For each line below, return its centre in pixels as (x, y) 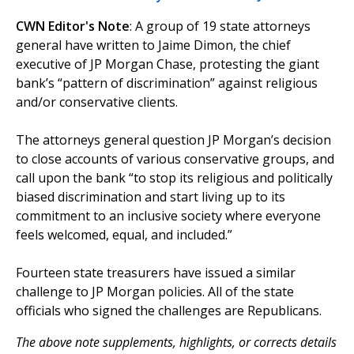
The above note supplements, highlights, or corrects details (176, 343)
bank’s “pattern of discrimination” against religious (167, 83)
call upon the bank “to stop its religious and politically (174, 178)
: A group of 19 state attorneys (220, 26)
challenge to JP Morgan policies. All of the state (155, 292)
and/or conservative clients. (97, 102)
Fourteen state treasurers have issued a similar (156, 273)
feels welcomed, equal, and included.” (124, 235)
